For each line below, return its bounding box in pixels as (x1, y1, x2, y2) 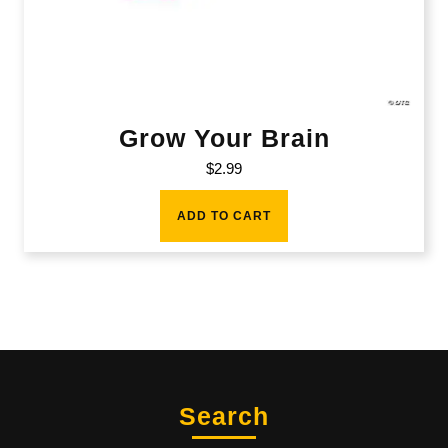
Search (179, 402, 269, 431)
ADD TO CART (177, 209, 271, 224)
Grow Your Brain (118, 124, 330, 153)
